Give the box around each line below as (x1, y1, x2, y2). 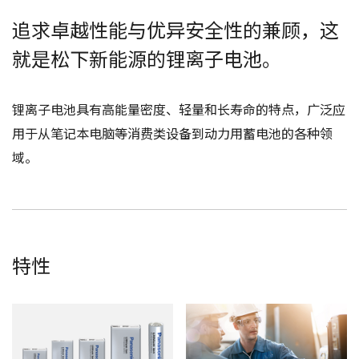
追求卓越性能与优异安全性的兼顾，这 (12, 14, 340, 43)
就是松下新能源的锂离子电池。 (12, 43, 282, 72)
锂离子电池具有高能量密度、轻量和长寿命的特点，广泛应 (12, 99, 346, 119)
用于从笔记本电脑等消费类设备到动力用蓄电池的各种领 (12, 123, 333, 143)
